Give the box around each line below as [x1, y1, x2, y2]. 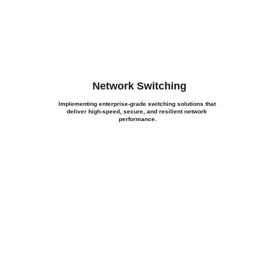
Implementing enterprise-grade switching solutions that [58, 101, 218, 107]
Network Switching [92, 80, 187, 92]
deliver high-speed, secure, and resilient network [67, 108, 209, 115]
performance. [119, 116, 157, 122]
